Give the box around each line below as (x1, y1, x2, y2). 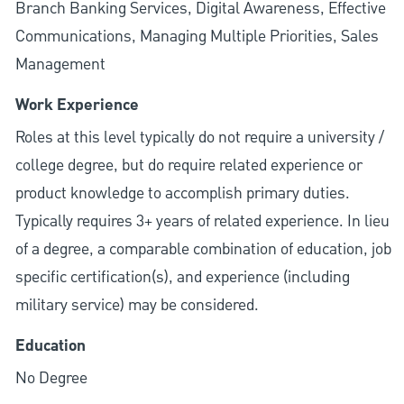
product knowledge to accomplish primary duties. (14, 182, 350, 206)
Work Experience (14, 93, 139, 119)
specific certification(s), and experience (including (14, 266, 350, 289)
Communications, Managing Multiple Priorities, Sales (14, 25, 379, 49)
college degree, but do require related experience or (14, 154, 363, 178)
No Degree (14, 367, 87, 390)
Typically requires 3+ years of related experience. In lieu (14, 210, 390, 234)
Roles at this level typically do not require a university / (14, 126, 384, 150)
